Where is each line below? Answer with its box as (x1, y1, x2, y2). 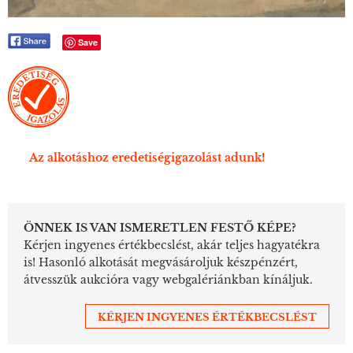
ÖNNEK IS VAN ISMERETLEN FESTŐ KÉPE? (24, 220, 296, 235)
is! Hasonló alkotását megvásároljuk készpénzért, (24, 255, 298, 269)
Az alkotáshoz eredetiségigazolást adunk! (29, 150, 265, 165)
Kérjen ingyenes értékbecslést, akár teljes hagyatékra (24, 237, 320, 252)
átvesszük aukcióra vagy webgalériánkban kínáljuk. (24, 272, 313, 287)
